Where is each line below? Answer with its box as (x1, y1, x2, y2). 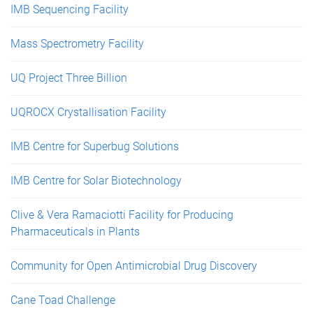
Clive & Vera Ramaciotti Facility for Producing (10, 208, 233, 222)
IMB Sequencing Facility (10, 3, 129, 17)
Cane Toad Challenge (10, 293, 115, 307)
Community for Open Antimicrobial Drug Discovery (10, 259, 257, 273)
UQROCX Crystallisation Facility (10, 105, 166, 119)
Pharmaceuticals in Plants (10, 225, 140, 239)
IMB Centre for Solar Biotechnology (10, 174, 182, 188)
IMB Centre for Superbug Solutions (10, 140, 179, 154)
